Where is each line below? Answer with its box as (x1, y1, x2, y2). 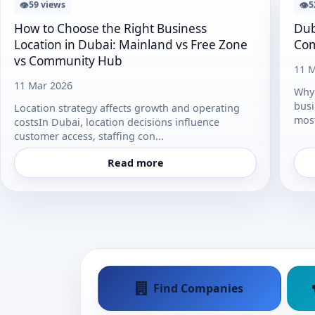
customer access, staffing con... (14, 129, 165, 143)
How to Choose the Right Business (14, 20, 207, 37)
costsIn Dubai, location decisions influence (14, 115, 220, 129)
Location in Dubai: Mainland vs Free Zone (14, 36, 248, 53)
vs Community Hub (14, 52, 123, 69)
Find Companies (153, 281, 243, 297)
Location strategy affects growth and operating (14, 101, 240, 115)
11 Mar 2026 (14, 79, 73, 93)
